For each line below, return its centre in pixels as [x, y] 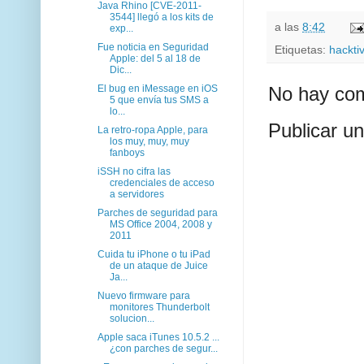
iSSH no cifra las [134, 171]
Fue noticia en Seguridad [153, 47]
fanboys [127, 152]
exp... [121, 28]
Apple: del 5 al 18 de [155, 58]
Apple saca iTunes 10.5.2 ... [158, 337]
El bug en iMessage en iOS [157, 88]
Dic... [120, 69]
